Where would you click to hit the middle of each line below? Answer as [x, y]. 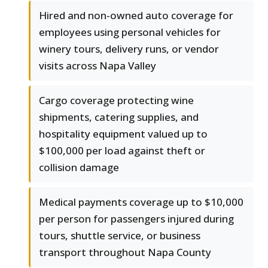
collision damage [79, 167]
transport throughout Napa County [125, 252]
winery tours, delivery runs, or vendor [129, 49]
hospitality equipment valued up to [123, 134]
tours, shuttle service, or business [120, 236]
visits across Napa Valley [98, 66]
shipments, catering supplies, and [119, 117]
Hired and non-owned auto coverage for [136, 16]
